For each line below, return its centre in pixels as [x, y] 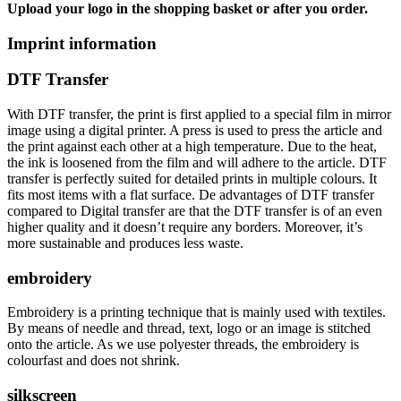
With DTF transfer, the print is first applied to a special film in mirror [199, 114]
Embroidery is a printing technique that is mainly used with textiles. [196, 312]
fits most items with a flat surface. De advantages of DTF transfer [191, 194]
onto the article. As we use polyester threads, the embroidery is [183, 345]
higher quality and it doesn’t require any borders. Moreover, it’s [185, 226]
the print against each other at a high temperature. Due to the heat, [192, 146]
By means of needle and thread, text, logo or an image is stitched [189, 328]
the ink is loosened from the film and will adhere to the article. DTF [197, 162]
